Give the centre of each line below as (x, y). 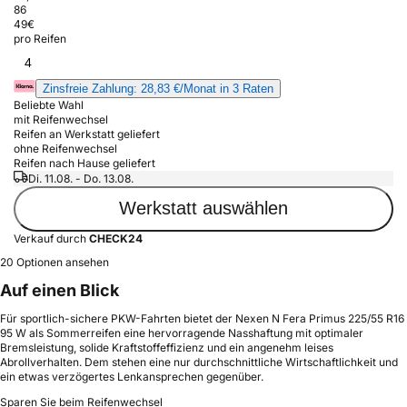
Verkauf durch (51, 238)
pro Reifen (40, 38)
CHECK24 (116, 238)
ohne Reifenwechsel (65, 148)
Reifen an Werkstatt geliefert (87, 134)
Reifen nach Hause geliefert (84, 163)
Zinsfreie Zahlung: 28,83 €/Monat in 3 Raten (158, 88)
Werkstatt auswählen (203, 208)
